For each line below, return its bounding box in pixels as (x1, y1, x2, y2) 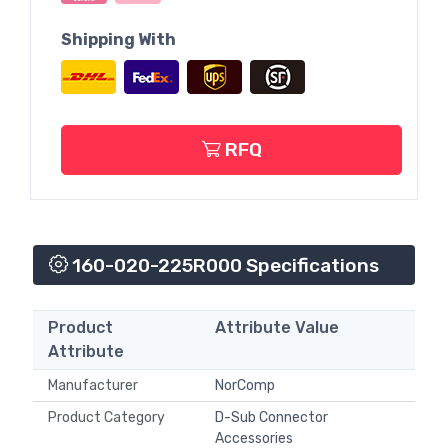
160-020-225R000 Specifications (68, 254, 379, 278)
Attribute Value (215, 318, 339, 338)
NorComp (215, 377, 275, 395)
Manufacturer (48, 377, 144, 395)
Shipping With (61, 29, 176, 49)
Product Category (48, 409, 171, 427)
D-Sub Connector (215, 409, 328, 427)
